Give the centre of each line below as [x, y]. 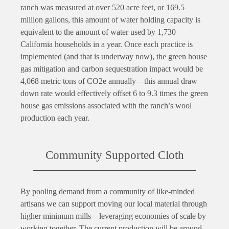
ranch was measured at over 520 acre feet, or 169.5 [102, 7]
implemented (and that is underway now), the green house [114, 56]
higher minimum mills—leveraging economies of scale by [113, 216]
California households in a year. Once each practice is [107, 44]
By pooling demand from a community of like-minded [108, 191]
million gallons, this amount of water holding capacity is [110, 19]
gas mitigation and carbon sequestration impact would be [112, 68]
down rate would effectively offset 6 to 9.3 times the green [114, 93]
